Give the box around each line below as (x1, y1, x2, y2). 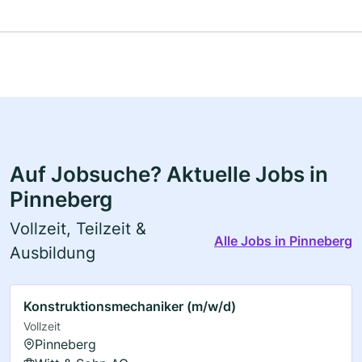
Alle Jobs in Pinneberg (214, 232, 352, 249)
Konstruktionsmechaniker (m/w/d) (23, 297, 236, 314)
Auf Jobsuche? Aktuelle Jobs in (10, 161, 328, 187)
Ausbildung (10, 242, 95, 263)
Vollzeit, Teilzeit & (10, 218, 146, 238)
